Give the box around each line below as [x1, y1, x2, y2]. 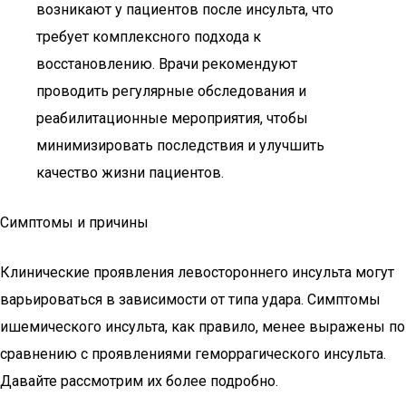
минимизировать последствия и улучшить [36, 137, 324, 154]
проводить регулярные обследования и [36, 82, 306, 100]
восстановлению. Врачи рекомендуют [36, 55, 297, 72]
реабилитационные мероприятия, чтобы [36, 110, 308, 127]
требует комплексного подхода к [36, 28, 261, 45]
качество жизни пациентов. [36, 164, 224, 181]
